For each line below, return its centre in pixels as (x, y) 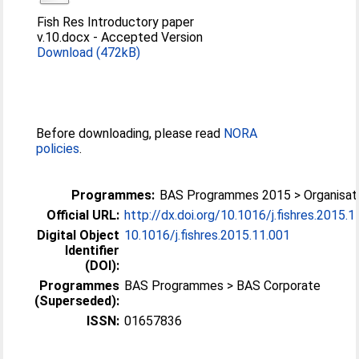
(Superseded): (77, 301)
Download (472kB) (89, 52)
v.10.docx (64, 37)
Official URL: (83, 215)
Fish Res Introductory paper (116, 22)
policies (58, 149)
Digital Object (79, 235)
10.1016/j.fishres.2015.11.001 (208, 235)
